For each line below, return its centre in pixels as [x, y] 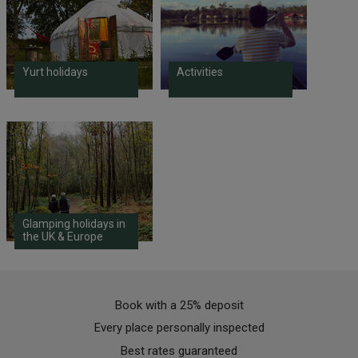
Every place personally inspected [179, 328]
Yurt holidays [55, 72]
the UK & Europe [62, 236]
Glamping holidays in [74, 223]
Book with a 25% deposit [179, 305]
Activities [199, 72]
